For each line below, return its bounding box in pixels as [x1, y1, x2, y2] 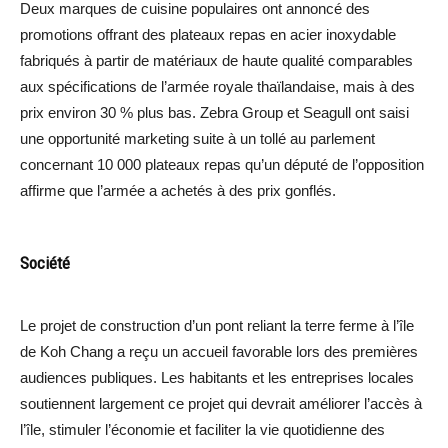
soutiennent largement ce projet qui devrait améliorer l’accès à [20, 394, 422, 412]
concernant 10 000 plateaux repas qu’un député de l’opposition [20, 155, 424, 173]
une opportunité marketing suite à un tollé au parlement [20, 129, 375, 147]
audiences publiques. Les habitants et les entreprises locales [20, 368, 414, 386]
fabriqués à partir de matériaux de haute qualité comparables [20, 51, 413, 69]
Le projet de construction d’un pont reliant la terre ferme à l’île [20, 316, 414, 334]
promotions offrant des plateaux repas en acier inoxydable [20, 25, 396, 43]
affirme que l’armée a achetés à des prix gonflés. [20, 181, 336, 199]
